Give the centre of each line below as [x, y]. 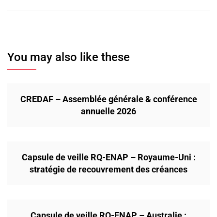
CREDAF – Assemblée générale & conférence [108, 99]
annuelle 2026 [108, 111]
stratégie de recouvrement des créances [108, 170]
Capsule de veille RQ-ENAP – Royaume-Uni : [108, 157]
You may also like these [69, 57]
